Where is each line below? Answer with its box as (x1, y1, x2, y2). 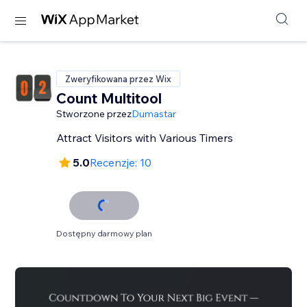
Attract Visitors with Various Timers (56, 131, 234, 145)
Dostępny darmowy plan (56, 228, 153, 238)
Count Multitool (56, 89, 162, 107)
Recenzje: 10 (90, 156, 152, 169)
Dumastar (132, 108, 177, 120)
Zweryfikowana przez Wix (65, 73, 172, 84)
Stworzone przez (56, 108, 132, 120)
